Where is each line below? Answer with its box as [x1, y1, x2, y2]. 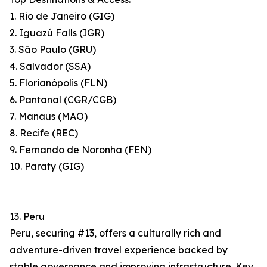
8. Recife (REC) [10, 127, 78, 139]
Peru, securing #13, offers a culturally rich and [10, 227, 221, 240]
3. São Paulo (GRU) [10, 44, 96, 56]
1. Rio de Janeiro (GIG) [10, 10, 114, 23]
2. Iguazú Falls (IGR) [10, 27, 104, 39]
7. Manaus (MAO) [10, 110, 88, 123]
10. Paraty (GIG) [10, 160, 84, 173]
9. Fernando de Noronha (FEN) [10, 144, 151, 156]
